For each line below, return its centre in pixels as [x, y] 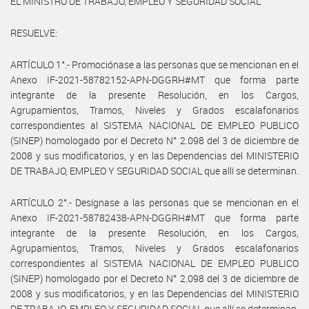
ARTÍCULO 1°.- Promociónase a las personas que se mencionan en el [154, 64]
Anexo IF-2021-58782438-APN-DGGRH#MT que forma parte [154, 217]
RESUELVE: [34, 32]
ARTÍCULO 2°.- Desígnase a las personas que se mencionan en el [154, 202]
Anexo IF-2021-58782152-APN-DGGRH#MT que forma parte [154, 79]
